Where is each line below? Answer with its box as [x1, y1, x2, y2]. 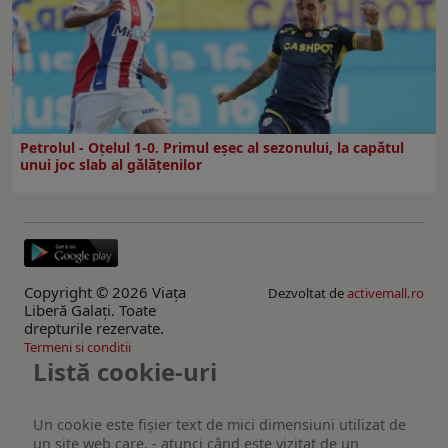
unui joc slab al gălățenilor [20, 154, 202, 174]
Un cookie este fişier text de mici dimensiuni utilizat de [33, 415, 407, 435]
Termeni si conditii [24, 337, 131, 356]
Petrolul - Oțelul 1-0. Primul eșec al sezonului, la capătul [20, 137, 404, 157]
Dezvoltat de [268, 283, 347, 302]
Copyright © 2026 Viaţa [24, 281, 186, 302]
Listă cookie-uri [33, 354, 218, 388]
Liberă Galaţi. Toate [24, 299, 156, 320]
